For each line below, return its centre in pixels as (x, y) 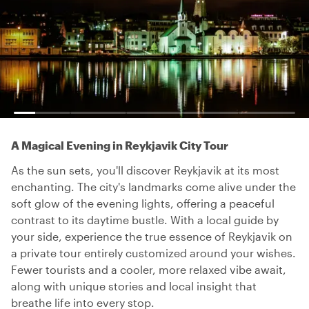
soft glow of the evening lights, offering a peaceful (143, 203)
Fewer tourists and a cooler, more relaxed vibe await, (149, 269)
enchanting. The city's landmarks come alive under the (153, 187)
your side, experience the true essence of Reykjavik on (152, 236)
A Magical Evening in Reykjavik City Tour (120, 145)
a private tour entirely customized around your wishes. (153, 253)
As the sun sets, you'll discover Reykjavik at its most (145, 170)
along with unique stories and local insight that (134, 286)
